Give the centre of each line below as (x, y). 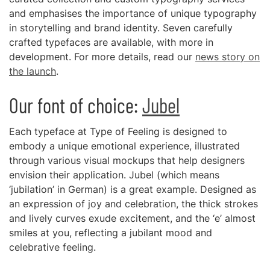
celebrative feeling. (52, 247)
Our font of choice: (76, 105)
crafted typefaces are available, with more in (111, 42)
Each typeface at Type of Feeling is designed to (118, 131)
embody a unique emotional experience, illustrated (124, 146)
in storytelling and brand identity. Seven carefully (121, 28)
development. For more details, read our (102, 57)
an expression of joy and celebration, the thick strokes (133, 204)
